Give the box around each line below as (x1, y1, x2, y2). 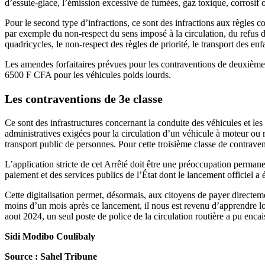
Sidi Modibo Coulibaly (5, 231, 95, 241)
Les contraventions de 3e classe (5, 92, 163, 105)
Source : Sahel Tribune (5, 251, 97, 261)
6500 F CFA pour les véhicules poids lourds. (5, 69, 171, 80)
